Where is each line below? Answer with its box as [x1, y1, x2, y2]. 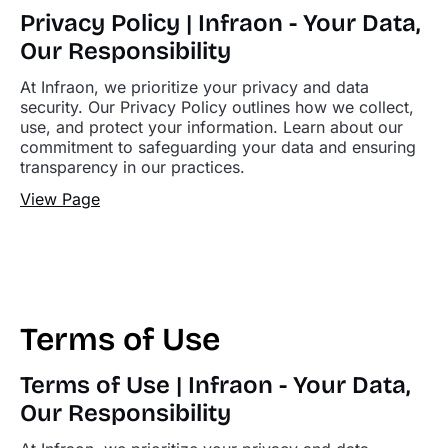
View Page [20, 189, 100, 209]
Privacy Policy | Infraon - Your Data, [20, 9, 420, 37]
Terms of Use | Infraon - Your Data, [20, 371, 410, 399]
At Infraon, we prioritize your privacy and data [20, 77, 369, 97]
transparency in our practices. [20, 157, 245, 177]
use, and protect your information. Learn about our [20, 117, 403, 137]
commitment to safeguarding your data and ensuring [20, 137, 416, 157]
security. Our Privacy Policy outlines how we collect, [20, 97, 414, 117]
